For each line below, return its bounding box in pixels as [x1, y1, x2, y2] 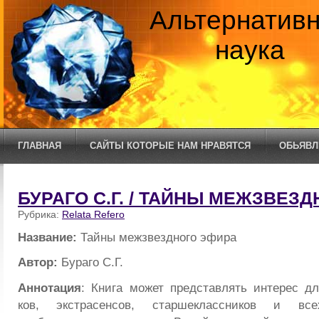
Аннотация [18, 281, 81, 296]
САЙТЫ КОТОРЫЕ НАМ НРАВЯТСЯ [90, 140, 251, 151]
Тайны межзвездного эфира [77, 229, 236, 244]
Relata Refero [62, 209, 125, 220]
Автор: [18, 255, 58, 270]
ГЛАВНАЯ [18, 140, 61, 151]
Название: [18, 229, 77, 244]
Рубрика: [18, 209, 62, 220]
